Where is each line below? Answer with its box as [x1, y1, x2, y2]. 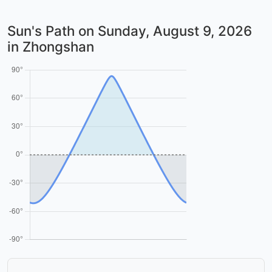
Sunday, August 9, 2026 [98, 22, 252, 39]
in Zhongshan [7, 38, 94, 55]
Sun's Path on [7, 22, 98, 39]
